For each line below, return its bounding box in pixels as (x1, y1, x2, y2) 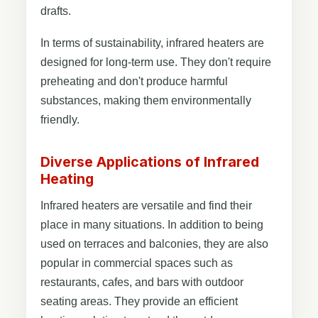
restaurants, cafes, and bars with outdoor (40, 275, 243, 288)
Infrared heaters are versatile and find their (40, 199, 252, 212)
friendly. (40, 113, 79, 126)
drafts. (40, 4, 71, 17)
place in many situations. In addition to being (40, 218, 263, 231)
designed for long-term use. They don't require (40, 55, 271, 68)
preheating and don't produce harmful (40, 75, 228, 87)
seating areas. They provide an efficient (40, 295, 238, 307)
